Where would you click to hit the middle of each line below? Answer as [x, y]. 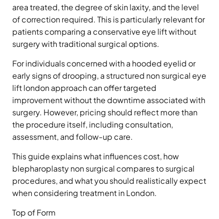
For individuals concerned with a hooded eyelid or [104, 63]
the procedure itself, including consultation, [93, 124]
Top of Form [34, 212]
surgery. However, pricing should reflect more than [105, 112]
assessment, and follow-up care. [73, 136]
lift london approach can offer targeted [84, 88]
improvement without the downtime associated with [109, 100]
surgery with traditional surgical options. [86, 44]
